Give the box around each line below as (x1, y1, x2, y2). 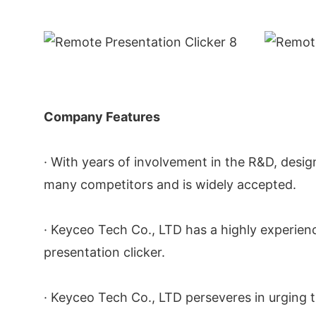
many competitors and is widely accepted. (44, 176, 296, 192)
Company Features (44, 109, 160, 124)
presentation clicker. (44, 244, 165, 260)
